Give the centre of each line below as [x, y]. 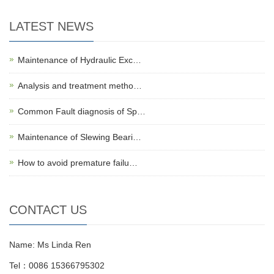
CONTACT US [48, 210]
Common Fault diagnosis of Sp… [82, 112]
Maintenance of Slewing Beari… [80, 137]
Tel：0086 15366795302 [57, 266]
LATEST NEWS [51, 27]
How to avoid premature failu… [78, 163]
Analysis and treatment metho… [80, 86]
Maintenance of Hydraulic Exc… [80, 60]
